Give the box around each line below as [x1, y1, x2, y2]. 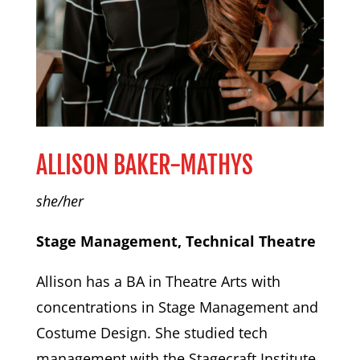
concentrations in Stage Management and [35, 297, 318, 317]
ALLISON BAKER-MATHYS [35, 149, 253, 180]
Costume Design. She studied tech [35, 322, 268, 342]
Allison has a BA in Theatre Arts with [35, 271, 280, 291]
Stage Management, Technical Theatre [35, 231, 316, 251]
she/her [35, 190, 84, 211]
